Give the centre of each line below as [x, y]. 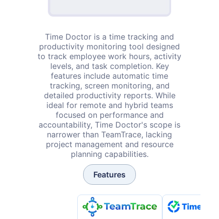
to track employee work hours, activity [109, 56]
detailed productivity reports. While [109, 95]
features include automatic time [109, 76]
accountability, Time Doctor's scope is [109, 124]
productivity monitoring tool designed [109, 46]
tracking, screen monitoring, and [109, 85]
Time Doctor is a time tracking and [109, 36]
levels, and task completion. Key [109, 66]
